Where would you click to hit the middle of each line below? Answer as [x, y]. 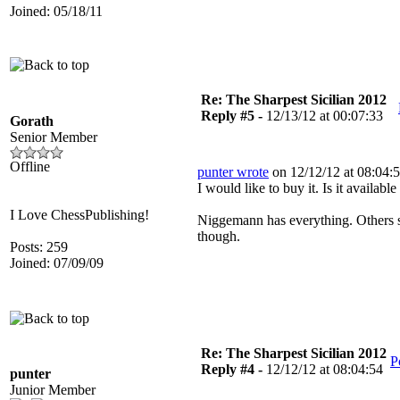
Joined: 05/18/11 [56, 11]
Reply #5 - [233, 116]
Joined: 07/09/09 [57, 263]
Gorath [32, 121]
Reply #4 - [233, 369]
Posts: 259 [39, 247]
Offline [30, 167]
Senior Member [54, 137]
